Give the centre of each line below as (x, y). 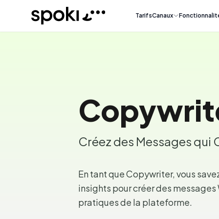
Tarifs (144, 15)
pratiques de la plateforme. (135, 202)
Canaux (163, 15)
